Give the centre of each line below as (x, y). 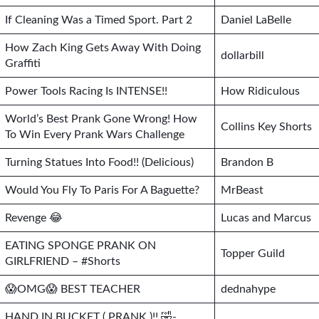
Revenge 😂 (34, 218)
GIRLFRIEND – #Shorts (63, 261)
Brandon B (247, 162)
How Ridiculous (260, 91)
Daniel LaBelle (256, 20)
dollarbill (242, 56)
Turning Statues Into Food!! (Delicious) (99, 162)
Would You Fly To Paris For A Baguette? (102, 190)
